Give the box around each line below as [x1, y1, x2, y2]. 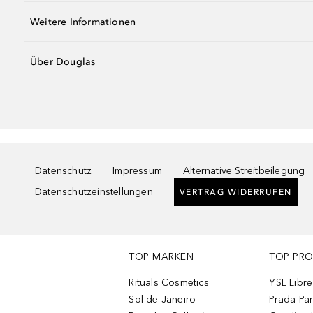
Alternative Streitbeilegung [183, 165, 305, 177]
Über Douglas [30, 55, 96, 68]
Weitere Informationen [30, 15, 136, 28]
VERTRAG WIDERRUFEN [179, 187, 292, 197]
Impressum [112, 165, 163, 177]
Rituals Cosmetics [129, 277, 209, 289]
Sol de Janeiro [129, 293, 196, 305]
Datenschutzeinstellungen [35, 186, 153, 198]
